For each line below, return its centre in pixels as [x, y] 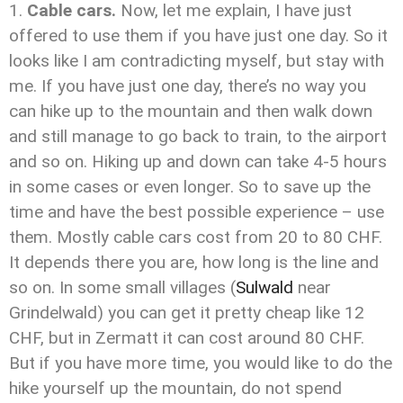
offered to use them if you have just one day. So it [198, 36]
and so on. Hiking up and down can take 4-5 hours [198, 161]
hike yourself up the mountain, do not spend [175, 388]
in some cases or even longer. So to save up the [190, 187]
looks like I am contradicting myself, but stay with [197, 61]
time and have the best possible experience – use [197, 212]
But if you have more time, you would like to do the [201, 363]
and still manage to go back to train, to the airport [198, 136]
